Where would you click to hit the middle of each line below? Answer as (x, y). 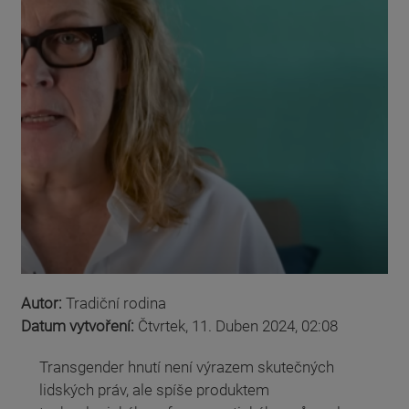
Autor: (43, 303)
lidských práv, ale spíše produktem (154, 389)
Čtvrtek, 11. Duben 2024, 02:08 (238, 325)
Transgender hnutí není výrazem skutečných (187, 367)
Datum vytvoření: (79, 325)
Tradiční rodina (116, 303)
